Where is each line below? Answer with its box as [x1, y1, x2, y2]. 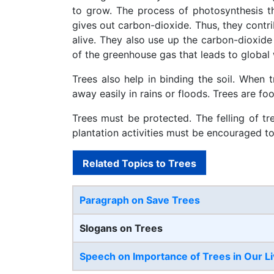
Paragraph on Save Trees [80, 193, 200, 206]
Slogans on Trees [80, 221, 163, 234]
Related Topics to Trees [83, 157, 196, 170]
